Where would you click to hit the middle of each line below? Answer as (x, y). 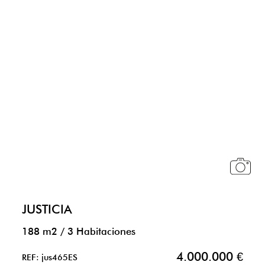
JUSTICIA (47, 209)
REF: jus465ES (50, 257)
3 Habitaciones (100, 231)
